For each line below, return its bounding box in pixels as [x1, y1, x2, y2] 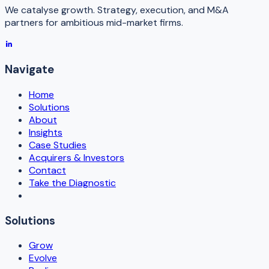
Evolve [29, 252, 57, 265]
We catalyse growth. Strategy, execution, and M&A [5, 3, 229, 16]
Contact [29, 164, 66, 177]
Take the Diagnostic [29, 177, 116, 189]
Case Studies [29, 139, 86, 151]
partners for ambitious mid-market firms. [5, 16, 183, 29]
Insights [29, 126, 62, 139]
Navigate [5, 62, 54, 77]
